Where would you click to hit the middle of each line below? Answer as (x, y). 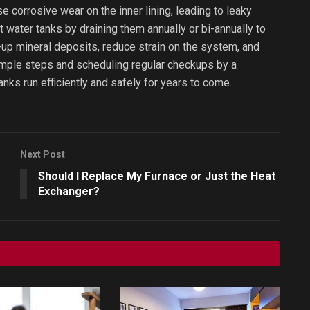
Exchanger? (69, 191)
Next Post (43, 154)
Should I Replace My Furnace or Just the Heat (157, 176)
